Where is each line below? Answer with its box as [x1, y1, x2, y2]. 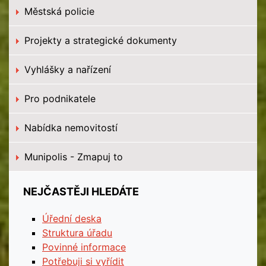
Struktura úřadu [42, 227, 112, 239]
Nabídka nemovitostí [21, 122, 118, 134]
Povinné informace [42, 241, 126, 253]
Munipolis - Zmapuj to [21, 151, 123, 163]
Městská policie [21, 5, 94, 17]
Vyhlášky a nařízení [21, 64, 111, 75]
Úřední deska [42, 213, 102, 224]
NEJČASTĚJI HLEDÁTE [23, 185, 139, 198]
